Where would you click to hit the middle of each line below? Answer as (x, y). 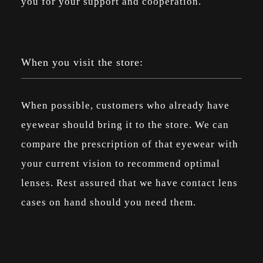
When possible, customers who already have (125, 105)
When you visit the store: (82, 62)
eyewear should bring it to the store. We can (125, 124)
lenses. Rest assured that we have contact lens (129, 183)
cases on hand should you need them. (110, 202)
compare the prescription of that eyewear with (129, 144)
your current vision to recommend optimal (120, 163)
